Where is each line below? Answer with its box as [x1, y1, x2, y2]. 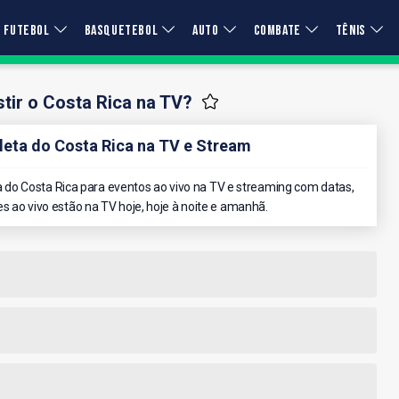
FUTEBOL [4, 22, 50, 39]
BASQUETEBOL [84, 22, 159, 39]
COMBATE [253, 22, 301, 39]
